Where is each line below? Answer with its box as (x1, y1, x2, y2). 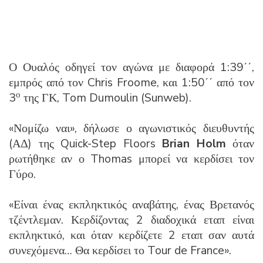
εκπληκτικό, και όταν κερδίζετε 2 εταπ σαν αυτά (9, 227, 254, 243)
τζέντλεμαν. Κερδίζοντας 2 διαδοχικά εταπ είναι (9, 211, 254, 228)
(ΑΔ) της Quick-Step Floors (9, 135, 156, 151)
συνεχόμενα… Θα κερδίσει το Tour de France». (9, 242, 231, 258)
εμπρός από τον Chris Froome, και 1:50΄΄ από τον (9, 74, 254, 90)
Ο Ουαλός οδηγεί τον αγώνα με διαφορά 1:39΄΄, (9, 59, 254, 75)
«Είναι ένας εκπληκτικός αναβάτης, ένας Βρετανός (9, 196, 254, 213)
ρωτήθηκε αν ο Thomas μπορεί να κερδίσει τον (9, 150, 254, 167)
